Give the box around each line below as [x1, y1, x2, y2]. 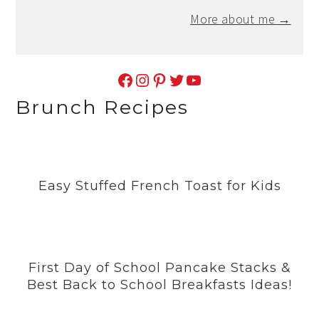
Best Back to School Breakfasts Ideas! [27, 276, 292, 293]
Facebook [116, 68, 125, 90]
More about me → [190, 10, 291, 27]
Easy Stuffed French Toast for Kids [38, 177, 281, 194]
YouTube [184, 68, 193, 90]
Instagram [133, 68, 147, 90]
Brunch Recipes [16, 95, 189, 119]
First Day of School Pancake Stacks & [28, 259, 291, 276]
